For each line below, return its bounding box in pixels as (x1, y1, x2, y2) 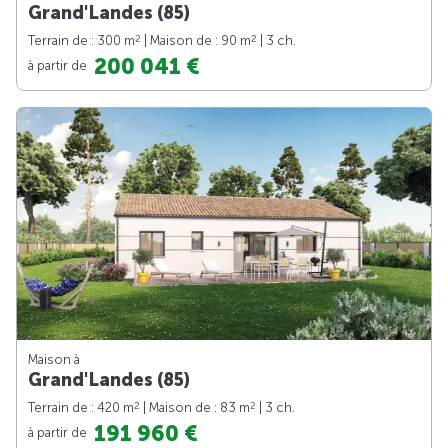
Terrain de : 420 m (28, 400, 134, 416)
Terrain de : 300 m (28, 32, 135, 48)
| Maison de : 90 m (141, 32, 251, 48)
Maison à (28, 352, 80, 368)
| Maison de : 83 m (140, 400, 250, 416)
